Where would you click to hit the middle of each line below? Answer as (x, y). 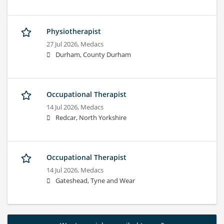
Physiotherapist (74, 31)
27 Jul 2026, (63, 44)
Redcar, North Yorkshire (91, 118)
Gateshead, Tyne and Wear (95, 181)
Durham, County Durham (93, 55)
